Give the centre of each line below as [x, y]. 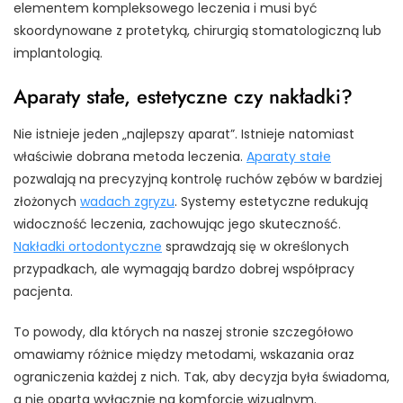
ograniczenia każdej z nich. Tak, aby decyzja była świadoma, [201, 377]
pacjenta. [43, 292]
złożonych [47, 202]
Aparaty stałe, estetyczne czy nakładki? [183, 97]
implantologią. [58, 54]
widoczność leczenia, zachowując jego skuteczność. [177, 224]
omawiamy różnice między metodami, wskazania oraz [184, 355]
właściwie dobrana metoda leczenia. [130, 157]
